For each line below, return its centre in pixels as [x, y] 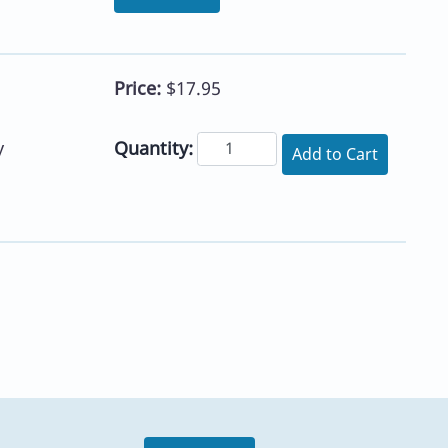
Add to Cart [335, 153]
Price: [139, 88]
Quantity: [153, 147]
